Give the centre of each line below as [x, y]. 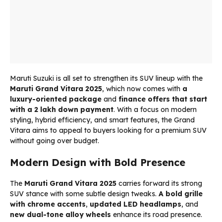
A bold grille [181, 194]
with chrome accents [48, 204]
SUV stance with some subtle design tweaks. [84, 194]
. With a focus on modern [155, 109]
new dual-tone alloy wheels [60, 214]
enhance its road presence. [157, 214]
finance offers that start [163, 99]
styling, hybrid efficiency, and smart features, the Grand [102, 120]
